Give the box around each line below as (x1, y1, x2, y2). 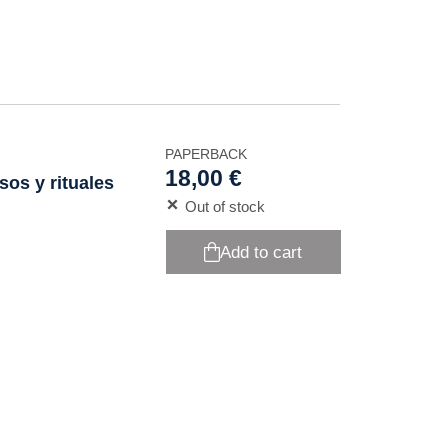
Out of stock (184, 198, 265, 215)
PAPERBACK (164, 146, 247, 162)
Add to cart (220, 242, 303, 262)
